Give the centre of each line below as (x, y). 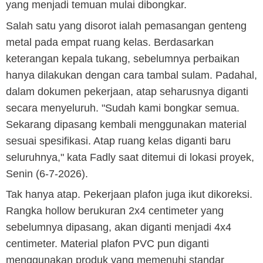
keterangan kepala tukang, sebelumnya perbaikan (123, 58)
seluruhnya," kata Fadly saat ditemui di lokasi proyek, (130, 157)
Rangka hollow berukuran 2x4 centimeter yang (115, 211)
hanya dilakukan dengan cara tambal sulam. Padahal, (131, 75)
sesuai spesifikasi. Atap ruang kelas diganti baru (118, 141)
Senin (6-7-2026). (47, 173)
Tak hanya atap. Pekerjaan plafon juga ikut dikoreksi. (129, 195)
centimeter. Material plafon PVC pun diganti (107, 244)
